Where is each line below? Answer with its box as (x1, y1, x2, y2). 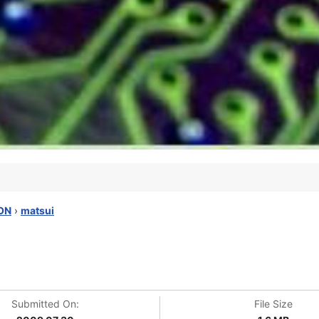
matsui (21, 204, 54, 216)
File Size (254, 298, 293, 310)
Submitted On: (11, 298, 80, 310)
